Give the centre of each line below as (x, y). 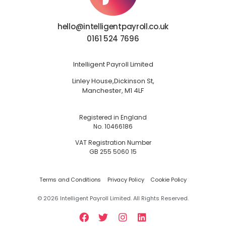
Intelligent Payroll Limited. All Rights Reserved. (124, 199)
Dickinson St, (134, 81)
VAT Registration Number (113, 142)
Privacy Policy (126, 180)
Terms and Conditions (70, 180)
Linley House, (93, 81)
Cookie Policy (168, 180)
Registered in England (113, 117)
